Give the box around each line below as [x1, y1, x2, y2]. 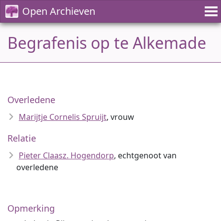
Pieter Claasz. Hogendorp [19, 150, 114, 161]
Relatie [7, 132, 36, 144]
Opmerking [7, 202, 55, 214]
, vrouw [107, 111, 134, 122]
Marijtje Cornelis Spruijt [19, 111, 107, 122]
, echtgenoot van [114, 150, 177, 161]
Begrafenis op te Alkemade [7, 32, 206, 53]
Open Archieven [22, 4, 95, 18]
